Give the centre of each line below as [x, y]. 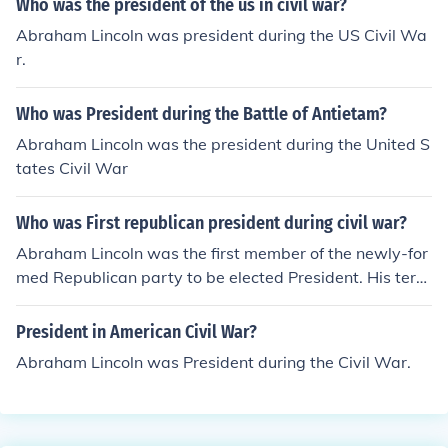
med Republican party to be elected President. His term [223, 277]
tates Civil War [72, 168]
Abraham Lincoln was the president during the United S [223, 144]
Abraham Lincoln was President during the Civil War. [213, 362]
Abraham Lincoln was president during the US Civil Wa [221, 35]
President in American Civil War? [136, 332]
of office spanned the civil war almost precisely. [191, 301]
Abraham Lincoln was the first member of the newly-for [222, 253]
